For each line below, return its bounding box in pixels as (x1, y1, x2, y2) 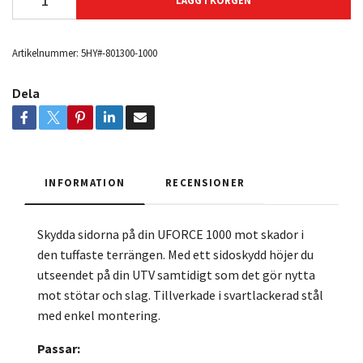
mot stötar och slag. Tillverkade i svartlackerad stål (37, 287, 323, 304)
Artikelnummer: (12, 46, 79, 60)
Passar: (37, 340, 80, 357)
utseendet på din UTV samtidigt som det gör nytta (37, 267, 315, 284)
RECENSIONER (165, 176, 246, 190)
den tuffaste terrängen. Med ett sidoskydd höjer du (37, 246, 314, 263)
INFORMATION (45, 176, 126, 190)
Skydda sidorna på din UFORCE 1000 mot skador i (37, 226, 304, 243)
